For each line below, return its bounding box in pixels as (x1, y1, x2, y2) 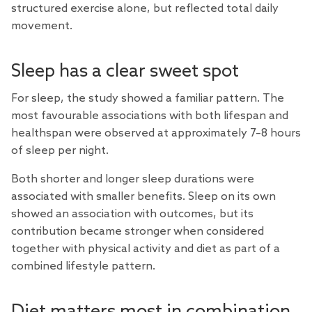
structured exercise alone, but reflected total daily (11, 2, 279, 16)
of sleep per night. (11, 144, 109, 158)
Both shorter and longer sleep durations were (11, 173, 254, 187)
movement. (11, 19, 72, 33)
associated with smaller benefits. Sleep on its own (11, 190, 276, 204)
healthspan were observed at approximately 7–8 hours (11, 127, 301, 141)
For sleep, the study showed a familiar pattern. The (11, 92, 284, 106)
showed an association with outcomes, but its (11, 208, 253, 221)
